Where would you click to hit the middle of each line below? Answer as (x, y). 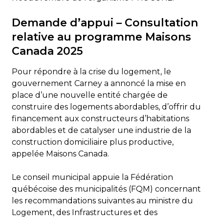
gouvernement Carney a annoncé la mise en (99, 83)
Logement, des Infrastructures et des (85, 212)
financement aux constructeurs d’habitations (100, 118)
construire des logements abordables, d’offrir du (106, 107)
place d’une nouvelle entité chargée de (90, 95)
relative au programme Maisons (101, 37)
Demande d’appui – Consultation (105, 22)
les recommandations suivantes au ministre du (102, 200)
